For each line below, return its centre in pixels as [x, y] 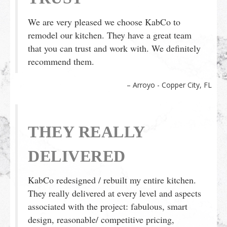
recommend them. [61, 61]
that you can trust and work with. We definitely [114, 48]
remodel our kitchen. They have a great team [110, 35]
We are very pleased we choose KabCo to [104, 22]
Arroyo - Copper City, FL [172, 85]
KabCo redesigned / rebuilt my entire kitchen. [112, 180]
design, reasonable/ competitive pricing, [101, 219]
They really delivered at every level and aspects [115, 193]
